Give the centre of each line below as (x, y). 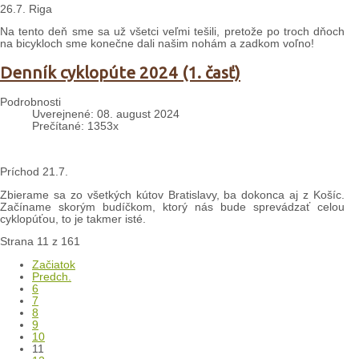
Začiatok (54, 265)
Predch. (52, 277)
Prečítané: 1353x (75, 127)
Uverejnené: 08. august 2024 (106, 115)
